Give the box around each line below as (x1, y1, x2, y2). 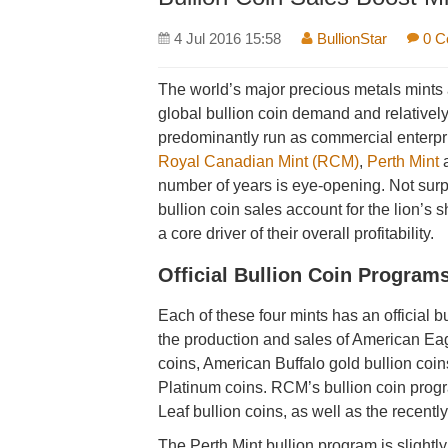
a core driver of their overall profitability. (158, 225, 435, 242)
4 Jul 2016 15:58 (174, 30, 282, 47)
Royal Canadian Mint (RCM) (158, 153, 360, 170)
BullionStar (313, 30, 388, 47)
